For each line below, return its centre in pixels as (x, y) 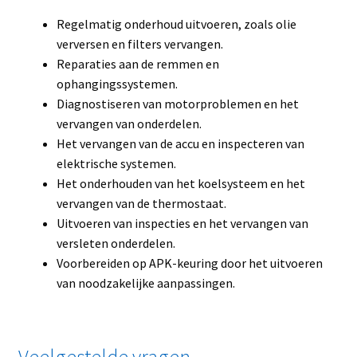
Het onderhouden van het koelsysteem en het (180, 184)
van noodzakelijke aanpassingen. (145, 283)
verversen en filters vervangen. (139, 44)
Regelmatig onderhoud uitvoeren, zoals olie (176, 24)
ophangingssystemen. (117, 84)
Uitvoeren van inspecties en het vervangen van (182, 224)
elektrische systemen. (116, 164)
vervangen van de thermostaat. (141, 204)
